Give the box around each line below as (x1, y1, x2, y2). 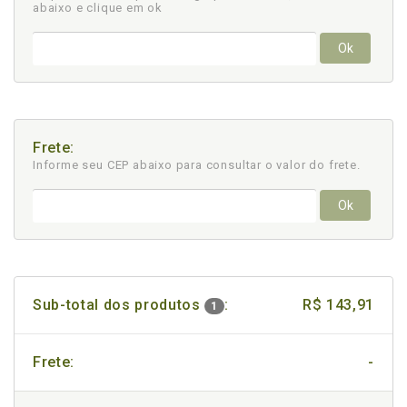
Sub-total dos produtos (33, 296, 205, 313)
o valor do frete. (264, 158, 361, 172)
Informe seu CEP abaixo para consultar (33, 158, 265, 172)
